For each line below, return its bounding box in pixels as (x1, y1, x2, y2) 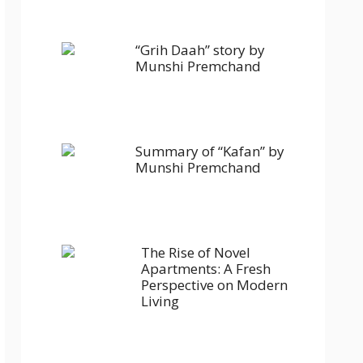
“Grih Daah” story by (135, 41, 265, 59)
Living (141, 292, 179, 310)
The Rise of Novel (141, 243, 250, 262)
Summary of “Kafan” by (135, 142, 284, 160)
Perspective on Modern (141, 275, 288, 294)
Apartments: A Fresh (141, 259, 271, 278)
